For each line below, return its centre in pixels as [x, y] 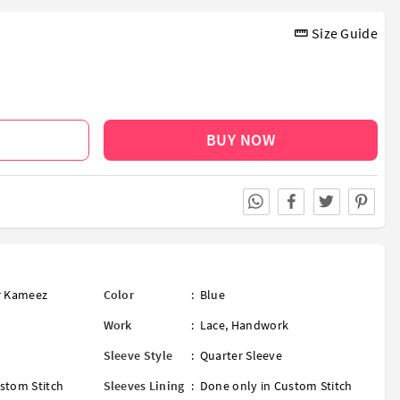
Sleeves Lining [144, 386]
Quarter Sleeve [241, 356]
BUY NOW [240, 139]
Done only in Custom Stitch [276, 386]
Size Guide [343, 33]
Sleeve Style [138, 356]
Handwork [260, 325]
